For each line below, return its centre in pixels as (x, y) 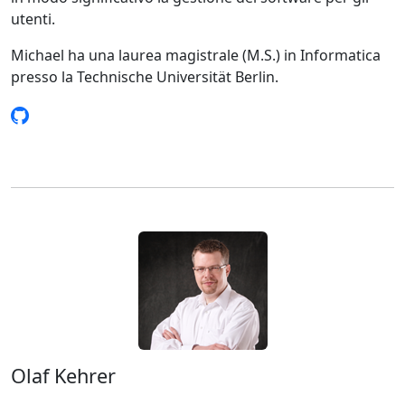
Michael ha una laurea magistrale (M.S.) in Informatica (196, 55)
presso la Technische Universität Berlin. (145, 77)
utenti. (33, 19)
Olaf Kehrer (63, 376)
